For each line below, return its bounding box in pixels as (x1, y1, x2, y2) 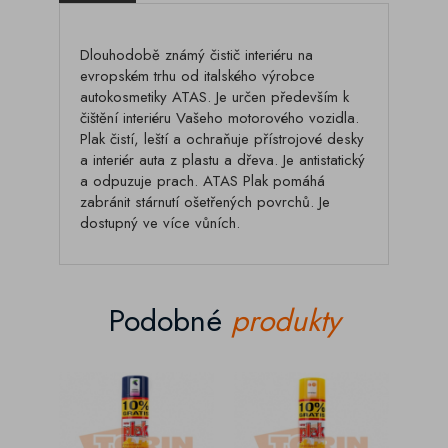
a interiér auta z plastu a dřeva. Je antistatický (80, 149, 365, 171)
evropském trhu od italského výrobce (80, 65, 315, 87)
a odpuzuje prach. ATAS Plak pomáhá (80, 170, 325, 192)
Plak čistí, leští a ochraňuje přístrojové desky (80, 128, 364, 150)
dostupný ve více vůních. (80, 212, 240, 234)
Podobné (108, 299, 231, 342)
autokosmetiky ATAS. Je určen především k (80, 86, 349, 108)
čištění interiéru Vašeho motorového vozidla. (80, 107, 359, 129)
